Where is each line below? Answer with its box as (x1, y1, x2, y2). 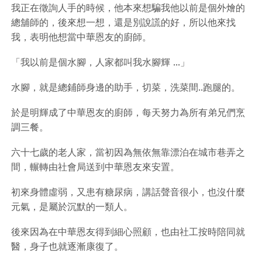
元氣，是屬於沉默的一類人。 (11, 201, 133, 212)
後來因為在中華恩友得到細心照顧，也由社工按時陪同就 (11, 226, 245, 237)
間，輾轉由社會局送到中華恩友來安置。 (11, 161, 180, 173)
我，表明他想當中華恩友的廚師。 (11, 31, 151, 43)
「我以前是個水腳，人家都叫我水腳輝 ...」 (11, 56, 189, 68)
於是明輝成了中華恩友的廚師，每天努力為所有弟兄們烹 (11, 106, 245, 118)
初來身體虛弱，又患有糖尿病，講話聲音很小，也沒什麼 (11, 186, 245, 198)
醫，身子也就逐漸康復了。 (11, 240, 123, 252)
